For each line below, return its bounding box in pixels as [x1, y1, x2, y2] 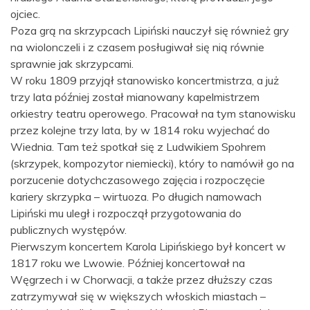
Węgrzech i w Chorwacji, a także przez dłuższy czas [10, 273, 273, 287]
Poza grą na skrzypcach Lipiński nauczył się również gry [10, 24, 289, 38]
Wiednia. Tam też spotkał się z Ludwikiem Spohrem [10, 140, 266, 154]
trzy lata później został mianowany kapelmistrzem [10, 90, 259, 104]
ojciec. [10, 7, 40, 21]
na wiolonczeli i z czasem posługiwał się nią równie [10, 40, 264, 55]
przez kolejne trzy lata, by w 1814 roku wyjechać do [10, 123, 270, 138]
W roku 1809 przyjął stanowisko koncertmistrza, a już [10, 73, 279, 88]
